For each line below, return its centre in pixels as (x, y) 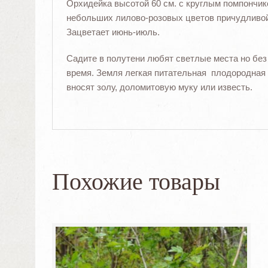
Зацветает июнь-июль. (113, 32)
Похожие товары (136, 182)
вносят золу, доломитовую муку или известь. (159, 87)
